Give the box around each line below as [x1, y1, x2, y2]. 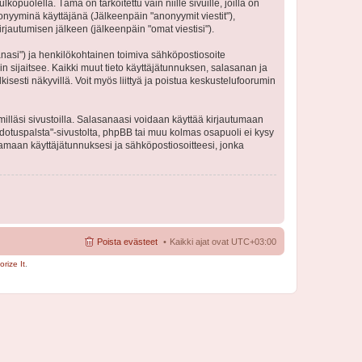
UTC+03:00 [231, 237, 276, 246]
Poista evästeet [97, 237, 158, 246]
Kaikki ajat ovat [170, 237, 231, 246]
